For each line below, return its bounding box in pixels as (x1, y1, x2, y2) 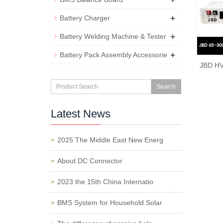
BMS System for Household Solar (57, 199, 162, 207)
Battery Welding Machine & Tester (60, 32, 166, 40)
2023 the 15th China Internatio (57, 178, 153, 186)
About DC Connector (57, 157, 122, 165)
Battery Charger (60, 14, 110, 22)
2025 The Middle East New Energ (57, 136, 163, 144)
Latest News (51, 108, 111, 120)
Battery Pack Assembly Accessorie (60, 51, 167, 59)
